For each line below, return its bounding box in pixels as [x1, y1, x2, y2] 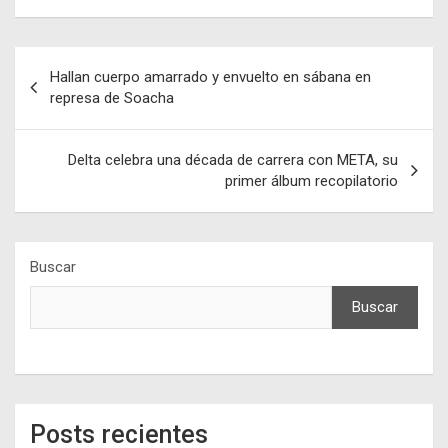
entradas [14, 111, 116, 141]
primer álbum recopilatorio [225, 172, 398, 191]
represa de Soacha [50, 89, 174, 108]
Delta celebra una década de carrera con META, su [68, 151, 398, 170]
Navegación [14, 47, 147, 77]
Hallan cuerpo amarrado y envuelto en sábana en [50, 68, 371, 87]
